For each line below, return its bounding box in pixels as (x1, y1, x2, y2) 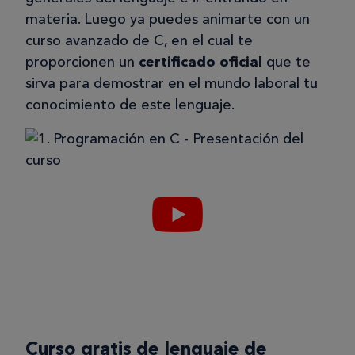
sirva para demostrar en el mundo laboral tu (25, 74, 318, 93)
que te (262, 53, 311, 71)
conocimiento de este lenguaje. (25, 96, 235, 114)
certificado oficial (139, 53, 262, 71)
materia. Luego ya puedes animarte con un (25, 10, 310, 29)
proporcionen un (25, 53, 139, 71)
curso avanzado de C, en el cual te (25, 32, 253, 50)
